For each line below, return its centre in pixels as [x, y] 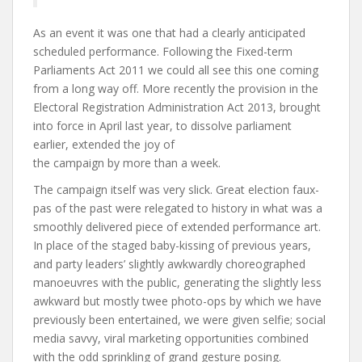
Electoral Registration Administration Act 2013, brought [177, 107]
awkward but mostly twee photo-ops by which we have [177, 301]
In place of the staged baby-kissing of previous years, [172, 246]
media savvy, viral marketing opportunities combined [171, 339]
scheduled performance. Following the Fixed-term [163, 52]
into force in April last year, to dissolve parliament [162, 126]
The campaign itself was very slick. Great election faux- [176, 190]
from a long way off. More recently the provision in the [176, 89]
